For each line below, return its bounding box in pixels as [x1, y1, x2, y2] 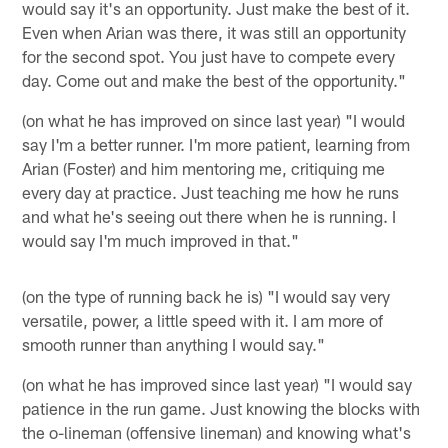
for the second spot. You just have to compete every [22, 45, 396, 66]
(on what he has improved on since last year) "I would [22, 109, 406, 130]
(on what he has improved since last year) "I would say [22, 373, 413, 394]
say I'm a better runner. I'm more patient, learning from [22, 133, 411, 154]
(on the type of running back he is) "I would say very [22, 285, 391, 306]
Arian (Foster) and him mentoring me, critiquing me [22, 157, 386, 178]
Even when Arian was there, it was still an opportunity [22, 21, 407, 42]
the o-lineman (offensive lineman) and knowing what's [22, 421, 412, 442]
